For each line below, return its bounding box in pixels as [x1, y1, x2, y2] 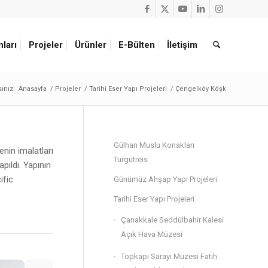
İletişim [167, 39, 198, 50]
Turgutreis [114, 155, 148, 164]
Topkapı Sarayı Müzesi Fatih [121, 252, 217, 261]
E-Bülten [118, 39, 156, 50]
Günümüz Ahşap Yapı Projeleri [114, 175, 217, 184]
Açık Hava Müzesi [121, 230, 182, 239]
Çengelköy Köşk [175, 85, 226, 93]
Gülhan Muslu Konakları [114, 141, 194, 150]
